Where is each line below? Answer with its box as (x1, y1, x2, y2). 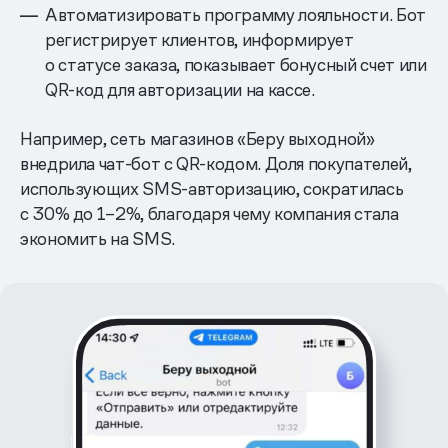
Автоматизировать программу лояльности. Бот (45, 3, 426, 27)
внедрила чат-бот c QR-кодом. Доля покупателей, (20, 152, 412, 176)
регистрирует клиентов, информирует (45, 28, 354, 52)
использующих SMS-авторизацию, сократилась (20, 177, 404, 201)
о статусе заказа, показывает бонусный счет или (45, 53, 427, 77)
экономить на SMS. (20, 227, 175, 251)
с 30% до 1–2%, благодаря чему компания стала (20, 202, 399, 226)
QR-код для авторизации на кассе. (45, 78, 315, 102)
